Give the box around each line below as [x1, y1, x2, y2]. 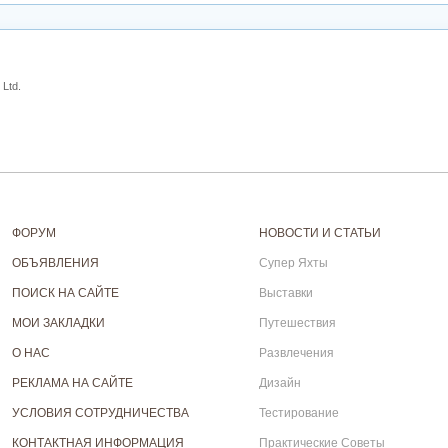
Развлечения [259, 346, 335, 360]
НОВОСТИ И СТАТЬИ [259, 226, 382, 240]
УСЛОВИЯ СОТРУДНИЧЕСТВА [11, 406, 189, 420]
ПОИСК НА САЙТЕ [11, 286, 119, 300]
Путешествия [259, 316, 337, 330]
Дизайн [259, 376, 302, 390]
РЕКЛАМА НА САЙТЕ [11, 376, 133, 390]
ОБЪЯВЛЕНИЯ [11, 256, 99, 270]
